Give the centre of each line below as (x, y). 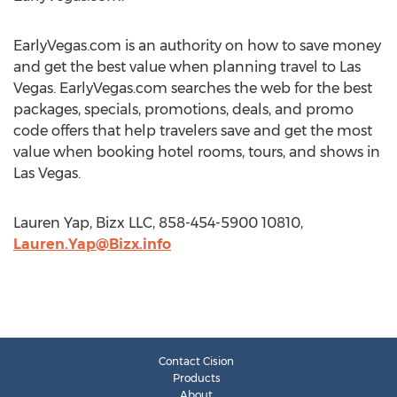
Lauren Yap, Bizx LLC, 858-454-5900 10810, (158, 223)
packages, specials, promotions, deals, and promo (183, 109)
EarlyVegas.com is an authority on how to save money (197, 46)
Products (196, 378)
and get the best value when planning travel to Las (187, 67)
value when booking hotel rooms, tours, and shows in (197, 152)
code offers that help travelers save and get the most (193, 131)
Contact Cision (196, 361)
